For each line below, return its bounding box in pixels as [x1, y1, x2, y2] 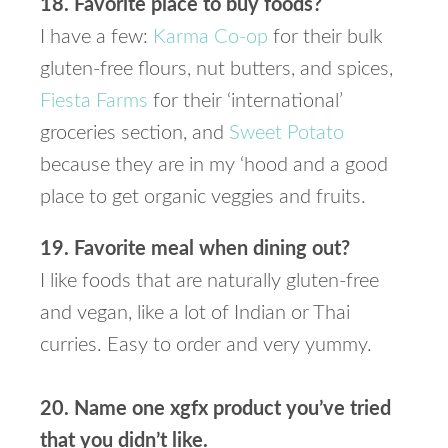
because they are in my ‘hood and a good [40, 155, 388, 175]
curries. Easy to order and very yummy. [40, 335, 372, 355]
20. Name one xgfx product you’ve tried [40, 399, 391, 419]
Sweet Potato [229, 123, 344, 143]
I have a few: [40, 27, 153, 47]
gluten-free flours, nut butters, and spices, [40, 59, 393, 79]
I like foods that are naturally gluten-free [40, 271, 379, 291]
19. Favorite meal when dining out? [40, 239, 350, 259]
